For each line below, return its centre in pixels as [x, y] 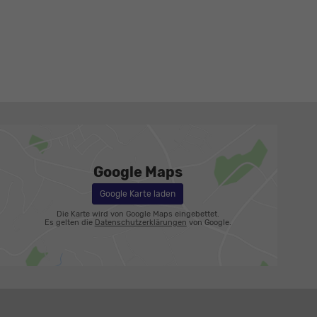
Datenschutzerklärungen [140, 222]
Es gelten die [69, 222]
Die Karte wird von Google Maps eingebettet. [138, 214]
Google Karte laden [138, 194]
